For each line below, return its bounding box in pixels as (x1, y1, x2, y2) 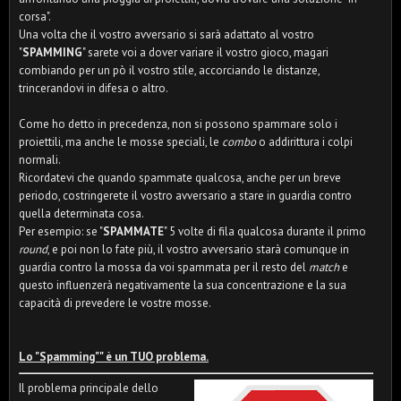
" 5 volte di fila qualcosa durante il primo (164, 224, 366, 239)
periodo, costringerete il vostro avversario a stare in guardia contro (19, 188, 352, 203)
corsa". (19, 9, 51, 24)
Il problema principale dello (19, 380, 158, 396)
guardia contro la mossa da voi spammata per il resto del (19, 260, 309, 275)
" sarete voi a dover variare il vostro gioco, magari (82, 45, 328, 60)
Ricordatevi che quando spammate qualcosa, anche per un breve (19, 170, 341, 185)
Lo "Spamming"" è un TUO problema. (19, 349, 209, 364)
